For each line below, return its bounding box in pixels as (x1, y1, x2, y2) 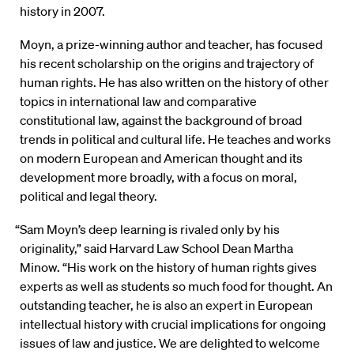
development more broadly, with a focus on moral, (20, 169, 297, 186)
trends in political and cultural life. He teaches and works (20, 131, 331, 148)
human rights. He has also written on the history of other (20, 74, 329, 91)
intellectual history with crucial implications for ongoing (20, 316, 326, 333)
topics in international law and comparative (20, 93, 257, 110)
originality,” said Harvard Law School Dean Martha (20, 240, 293, 257)
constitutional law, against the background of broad (20, 112, 302, 129)
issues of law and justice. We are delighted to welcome (20, 335, 320, 352)
